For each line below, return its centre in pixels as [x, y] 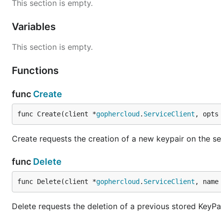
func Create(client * [57, 114]
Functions [37, 71]
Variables [35, 27]
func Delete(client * [57, 182]
